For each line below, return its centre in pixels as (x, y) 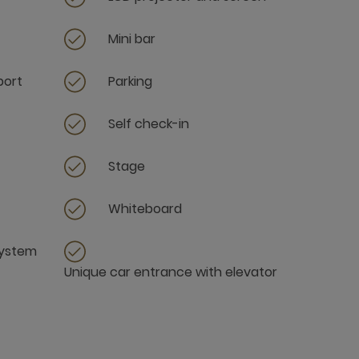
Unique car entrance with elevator (171, 272)
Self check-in (149, 124)
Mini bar (132, 39)
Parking (130, 81)
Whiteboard (145, 209)
